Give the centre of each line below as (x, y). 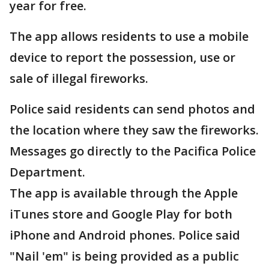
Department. (47, 172)
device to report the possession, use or (122, 58)
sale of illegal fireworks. (79, 79)
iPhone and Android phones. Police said (125, 235)
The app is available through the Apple (124, 193)
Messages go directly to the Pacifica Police (133, 151)
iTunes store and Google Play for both (121, 214)
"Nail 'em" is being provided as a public (124, 256)
